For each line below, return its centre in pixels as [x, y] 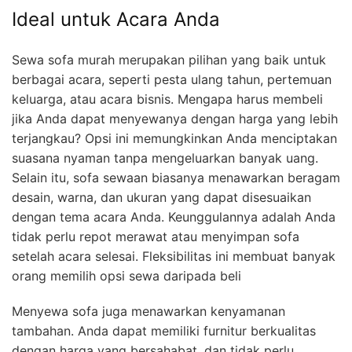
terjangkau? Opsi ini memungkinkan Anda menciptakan [174, 138]
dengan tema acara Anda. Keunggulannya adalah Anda [174, 216]
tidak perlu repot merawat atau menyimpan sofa [156, 236]
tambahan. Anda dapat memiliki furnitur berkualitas [164, 330]
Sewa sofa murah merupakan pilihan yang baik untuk [169, 59]
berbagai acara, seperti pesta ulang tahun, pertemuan [172, 79]
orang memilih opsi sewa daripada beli [126, 275]
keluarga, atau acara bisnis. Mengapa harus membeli [167, 99]
